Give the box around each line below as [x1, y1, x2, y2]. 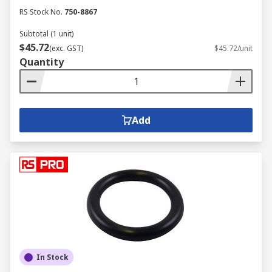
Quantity [19, 55, 64, 69]
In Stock [36, 252, 69, 262]
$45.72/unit [214, 43, 253, 53]
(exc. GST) [49, 43, 83, 53]
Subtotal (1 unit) [19, 29, 73, 39]
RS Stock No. [19, 7, 63, 17]
